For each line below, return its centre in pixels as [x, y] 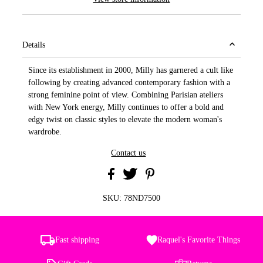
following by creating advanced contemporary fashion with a [129, 83]
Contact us [129, 153]
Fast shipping [77, 240]
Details [34, 45]
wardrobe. [45, 132]
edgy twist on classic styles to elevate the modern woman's [125, 120]
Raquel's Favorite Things [199, 240]
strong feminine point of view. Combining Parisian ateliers [126, 95]
